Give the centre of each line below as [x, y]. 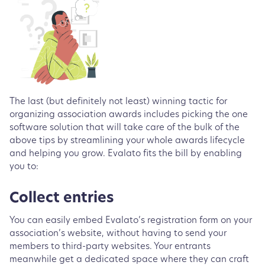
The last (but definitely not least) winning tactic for [118, 102]
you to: [25, 167]
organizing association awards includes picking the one [129, 115]
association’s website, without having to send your [118, 234]
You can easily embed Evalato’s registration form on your [131, 221]
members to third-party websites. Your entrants [110, 247]
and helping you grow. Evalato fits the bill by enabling [126, 154]
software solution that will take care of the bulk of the [125, 128]
